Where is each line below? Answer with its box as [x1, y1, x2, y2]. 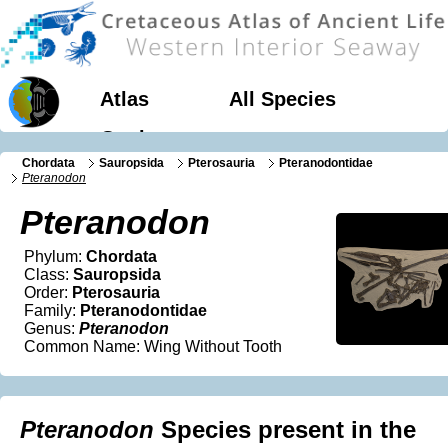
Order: [24, 284, 72, 302]
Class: [24, 266, 73, 284]
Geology [100, 126, 180, 149]
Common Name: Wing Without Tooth [24, 338, 282, 356]
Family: [24, 302, 80, 320]
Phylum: [24, 248, 86, 266]
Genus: [24, 320, 79, 338]
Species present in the [154, 416, 416, 444]
